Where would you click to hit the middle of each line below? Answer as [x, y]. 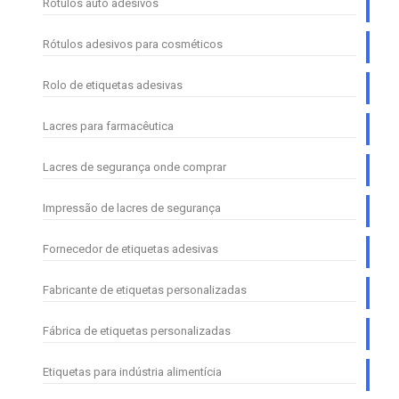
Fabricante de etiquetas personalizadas [145, 290]
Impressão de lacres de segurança [132, 208]
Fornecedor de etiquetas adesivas [130, 249]
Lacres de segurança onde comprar [134, 167]
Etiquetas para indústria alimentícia [132, 372]
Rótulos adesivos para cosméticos [133, 45]
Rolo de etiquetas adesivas [113, 85]
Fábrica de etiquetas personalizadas [137, 331]
